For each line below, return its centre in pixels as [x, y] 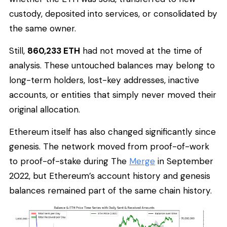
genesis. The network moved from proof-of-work [109, 146]
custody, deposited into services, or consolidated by [113, 14]
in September [184, 161]
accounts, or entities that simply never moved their [113, 94]
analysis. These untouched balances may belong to [112, 65]
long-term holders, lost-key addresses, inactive [104, 80]
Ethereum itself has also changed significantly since [112, 131]
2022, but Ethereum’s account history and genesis [110, 176]
